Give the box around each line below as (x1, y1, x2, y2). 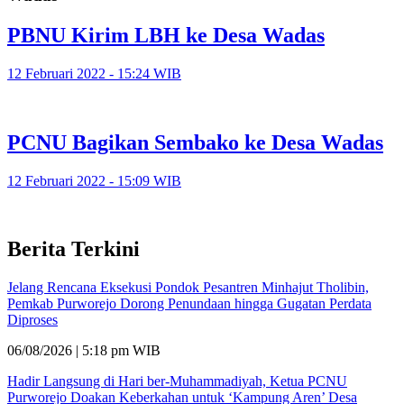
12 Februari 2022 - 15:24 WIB (7, 65, 181, 81)
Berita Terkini (7, 237, 140, 262)
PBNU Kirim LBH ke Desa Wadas (7, 23, 325, 47)
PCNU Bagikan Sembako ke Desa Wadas (7, 130, 383, 154)
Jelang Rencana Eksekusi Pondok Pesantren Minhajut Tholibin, (7, 280, 369, 296)
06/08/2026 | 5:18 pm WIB (7, 343, 161, 359)
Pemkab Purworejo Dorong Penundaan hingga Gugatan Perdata (7, 296, 372, 312)
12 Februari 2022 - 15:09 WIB (7, 172, 181, 188)
